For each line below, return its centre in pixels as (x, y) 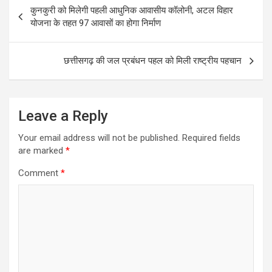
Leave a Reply (63, 116)
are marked (42, 151)
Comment (39, 173)
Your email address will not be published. (99, 138)
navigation (44, 21)
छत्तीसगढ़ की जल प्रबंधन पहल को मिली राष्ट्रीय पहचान (151, 61)
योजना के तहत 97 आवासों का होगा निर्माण (96, 23)
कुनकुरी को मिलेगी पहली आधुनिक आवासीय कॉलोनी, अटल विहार (132, 11)
